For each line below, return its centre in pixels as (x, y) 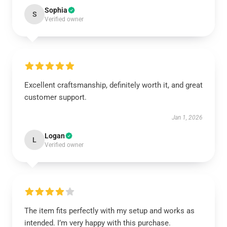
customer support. (55, 97)
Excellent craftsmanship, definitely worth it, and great (113, 85)
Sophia (56, 10)
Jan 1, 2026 (187, 118)
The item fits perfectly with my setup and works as (109, 211)
